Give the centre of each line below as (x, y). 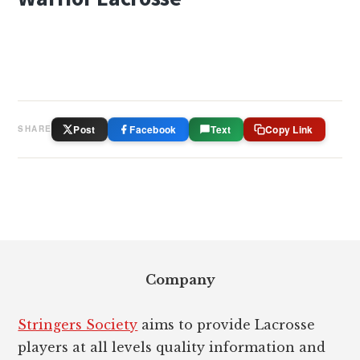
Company (180, 279)
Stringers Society (78, 324)
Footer (53, 253)
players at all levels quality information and (172, 347)
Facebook (153, 129)
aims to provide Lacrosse (227, 324)
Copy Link (289, 129)
